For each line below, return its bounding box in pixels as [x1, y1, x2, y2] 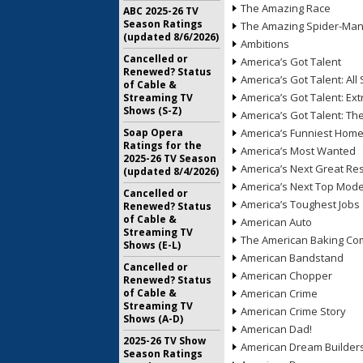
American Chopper [241, 268, 332, 283]
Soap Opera [123, 126, 183, 139]
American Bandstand [241, 250, 344, 265]
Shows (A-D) [123, 312, 183, 326]
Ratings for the [123, 139, 202, 152]
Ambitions [241, 36, 289, 51]
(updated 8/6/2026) [123, 30, 219, 44]
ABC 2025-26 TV [123, 4, 199, 18]
